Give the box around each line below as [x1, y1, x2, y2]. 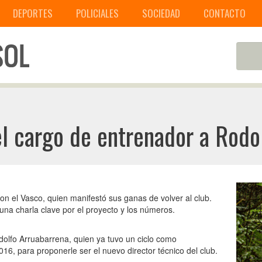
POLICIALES [76, 6, 119, 20]
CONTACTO [204, 6, 246, 20]
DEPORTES [13, 6, 53, 20]
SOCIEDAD [142, 6, 180, 20]
